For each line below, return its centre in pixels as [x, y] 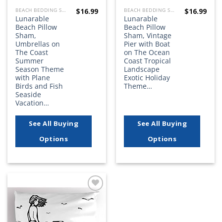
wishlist [91, 204]
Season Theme [40, 69]
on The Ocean [147, 53]
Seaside [28, 95]
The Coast [32, 53]
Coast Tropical [148, 61]
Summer [30, 61]
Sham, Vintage [148, 36]
